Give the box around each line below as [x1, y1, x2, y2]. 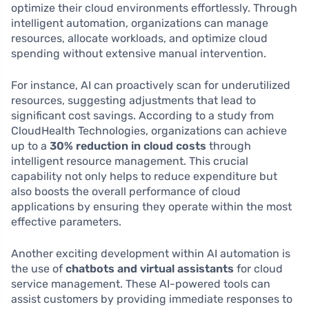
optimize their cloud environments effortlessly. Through [11, 1, 297, 15]
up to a [11, 139, 50, 153]
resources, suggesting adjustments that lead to [11, 94, 256, 108]
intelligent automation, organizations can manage [11, 17, 268, 30]
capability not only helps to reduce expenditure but [11, 170, 277, 183]
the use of [11, 262, 66, 276]
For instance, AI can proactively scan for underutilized [11, 79, 290, 92]
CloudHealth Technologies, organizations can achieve [11, 124, 287, 138]
